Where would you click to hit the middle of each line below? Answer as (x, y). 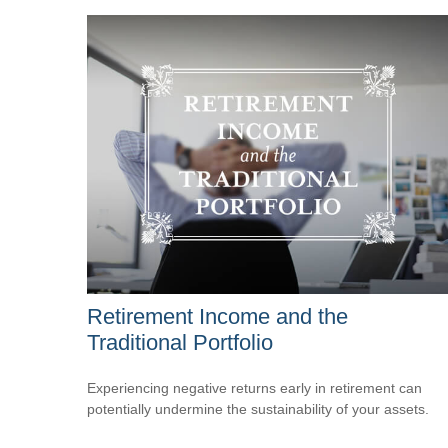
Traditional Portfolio (180, 342)
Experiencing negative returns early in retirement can (254, 387)
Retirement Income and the (217, 316)
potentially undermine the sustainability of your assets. (258, 408)
